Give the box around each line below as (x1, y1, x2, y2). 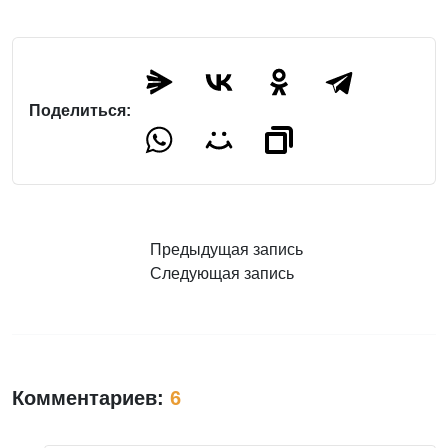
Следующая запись (150, 265, 294, 282)
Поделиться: (29, 102, 131, 119)
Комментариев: (12, 387, 170, 409)
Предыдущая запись (149, 241, 303, 258)
